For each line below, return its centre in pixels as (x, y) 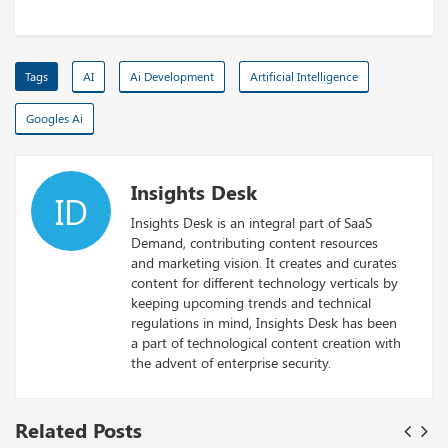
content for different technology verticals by (264, 283)
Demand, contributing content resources (254, 243)
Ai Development (172, 76)
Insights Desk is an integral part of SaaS (251, 223)
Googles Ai (54, 118)
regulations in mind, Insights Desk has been (264, 323)
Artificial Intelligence (304, 76)
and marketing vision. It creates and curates (264, 263)
